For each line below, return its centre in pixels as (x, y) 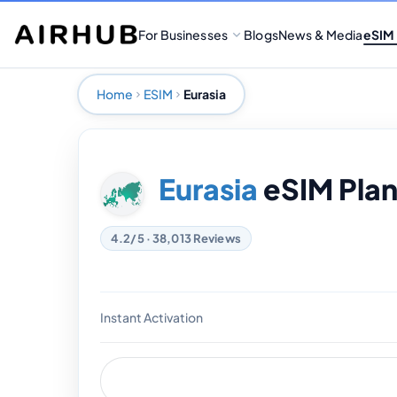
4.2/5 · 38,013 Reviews (176, 238)
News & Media (320, 34)
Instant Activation (152, 317)
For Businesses (183, 34)
